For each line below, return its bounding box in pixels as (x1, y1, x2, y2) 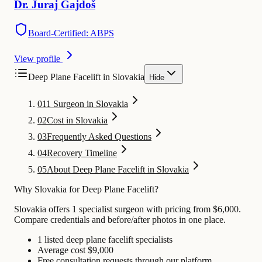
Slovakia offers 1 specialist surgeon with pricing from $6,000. (14, 204, 241, 214)
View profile (14, 53, 60, 64)
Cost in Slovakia (47, 115, 108, 125)
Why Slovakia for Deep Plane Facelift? (14, 184, 158, 194)
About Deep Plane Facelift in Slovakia (47, 164, 189, 174)
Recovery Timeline (47, 147, 117, 158)
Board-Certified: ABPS (28, 27, 114, 38)
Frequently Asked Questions (47, 131, 151, 142)
